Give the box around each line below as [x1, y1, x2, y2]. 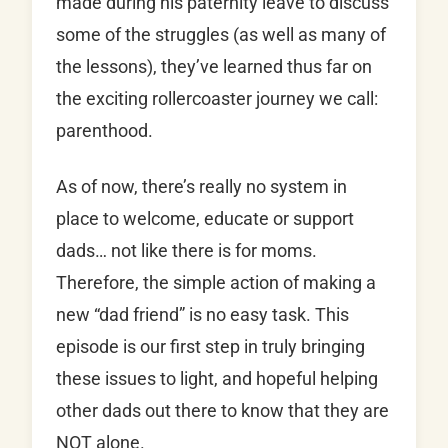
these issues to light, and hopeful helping [56, 367, 378, 389]
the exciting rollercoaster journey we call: [56, 87, 378, 109]
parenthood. [56, 119, 153, 141]
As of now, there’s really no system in [56, 175, 347, 197]
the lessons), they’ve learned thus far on [56, 55, 372, 77]
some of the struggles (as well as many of [56, 23, 386, 45]
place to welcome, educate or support [56, 207, 354, 229]
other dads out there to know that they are [56, 399, 389, 421]
